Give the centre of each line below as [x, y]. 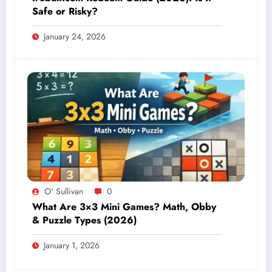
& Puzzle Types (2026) [84, 220]
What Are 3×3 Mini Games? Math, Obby [124, 207]
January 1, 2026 [72, 246]
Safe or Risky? [65, 12]
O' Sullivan [64, 192]
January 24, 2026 [75, 37]
